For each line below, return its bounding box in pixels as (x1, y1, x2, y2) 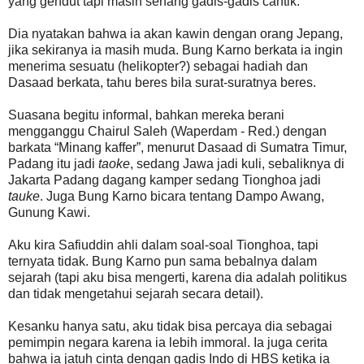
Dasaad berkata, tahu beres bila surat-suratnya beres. (8, 75, 316, 89)
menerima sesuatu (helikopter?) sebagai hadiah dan (8, 58, 308, 73)
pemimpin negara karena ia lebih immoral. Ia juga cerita (8, 335, 327, 349)
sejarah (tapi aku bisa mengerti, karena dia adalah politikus (8, 270, 347, 284)
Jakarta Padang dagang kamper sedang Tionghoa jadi (8, 172, 321, 187)
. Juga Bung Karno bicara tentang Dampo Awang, (40, 188, 324, 203)
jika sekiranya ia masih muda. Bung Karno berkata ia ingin (8, 42, 343, 57)
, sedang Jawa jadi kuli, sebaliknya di (130, 156, 344, 171)
